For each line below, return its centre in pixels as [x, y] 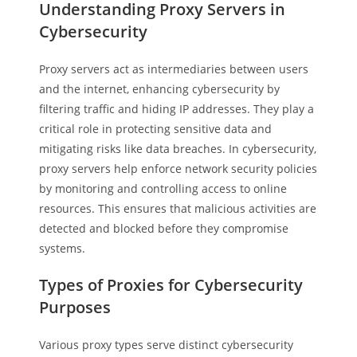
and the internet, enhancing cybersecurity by [160, 89]
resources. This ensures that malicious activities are [178, 208]
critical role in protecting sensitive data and [156, 129]
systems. [63, 248]
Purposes [75, 307]
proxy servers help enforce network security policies [178, 169]
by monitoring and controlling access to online [163, 188]
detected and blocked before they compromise [164, 228]
